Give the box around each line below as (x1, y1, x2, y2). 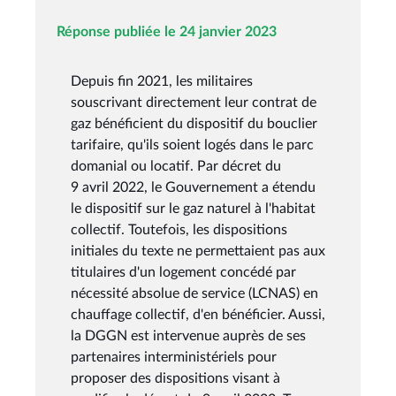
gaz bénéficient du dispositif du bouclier (71, 116, 317, 131)
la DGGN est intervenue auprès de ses (71, 328, 306, 343)
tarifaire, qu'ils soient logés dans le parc (71, 137, 314, 152)
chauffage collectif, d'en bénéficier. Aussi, (71, 307, 325, 322)
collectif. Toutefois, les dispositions (71, 222, 287, 237)
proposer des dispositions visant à (71, 370, 280, 385)
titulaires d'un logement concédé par (71, 264, 296, 279)
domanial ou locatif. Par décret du (71, 158, 281, 173)
